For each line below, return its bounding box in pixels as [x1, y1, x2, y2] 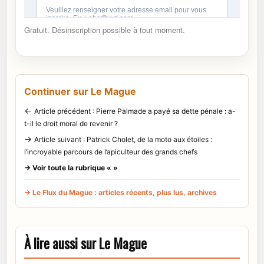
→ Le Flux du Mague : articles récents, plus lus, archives [24, 187, 217, 197]
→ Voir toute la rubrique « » [24, 163, 118, 172]
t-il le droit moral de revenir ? [24, 118, 118, 128]
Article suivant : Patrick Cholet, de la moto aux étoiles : [34, 134, 212, 144]
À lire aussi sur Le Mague [24, 233, 147, 253]
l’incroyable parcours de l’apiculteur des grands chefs [24, 147, 197, 156]
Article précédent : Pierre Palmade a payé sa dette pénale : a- [34, 106, 236, 115]
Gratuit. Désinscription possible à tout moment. [24, 24, 185, 35]
